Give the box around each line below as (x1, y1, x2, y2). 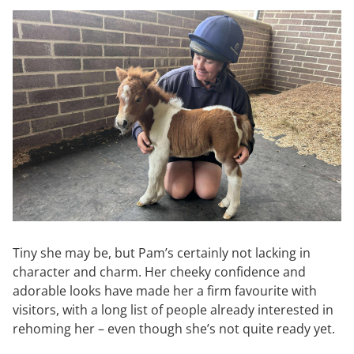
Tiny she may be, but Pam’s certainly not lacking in (13, 243, 311, 262)
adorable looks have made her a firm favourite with (13, 281, 317, 299)
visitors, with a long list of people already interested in (13, 300, 333, 318)
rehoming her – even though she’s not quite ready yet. (13, 319, 338, 337)
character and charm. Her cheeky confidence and (13, 262, 306, 281)
